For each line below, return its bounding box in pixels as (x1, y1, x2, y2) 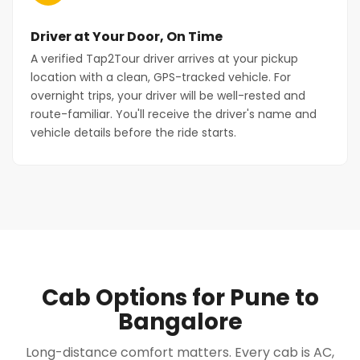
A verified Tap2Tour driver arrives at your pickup (31, 51, 298, 67)
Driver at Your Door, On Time (31, 27, 223, 46)
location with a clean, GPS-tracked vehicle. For (31, 69, 291, 85)
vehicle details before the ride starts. (31, 125, 236, 141)
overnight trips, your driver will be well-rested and (31, 88, 305, 104)
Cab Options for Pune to (41, 282, 319, 313)
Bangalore (117, 306, 243, 337)
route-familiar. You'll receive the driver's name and (31, 106, 317, 122)
